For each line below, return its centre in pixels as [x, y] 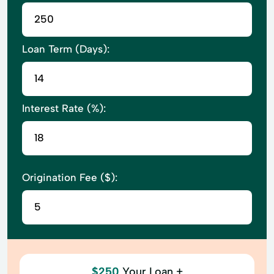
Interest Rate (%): [64, 108]
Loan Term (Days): [66, 49]
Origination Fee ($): [70, 177]
